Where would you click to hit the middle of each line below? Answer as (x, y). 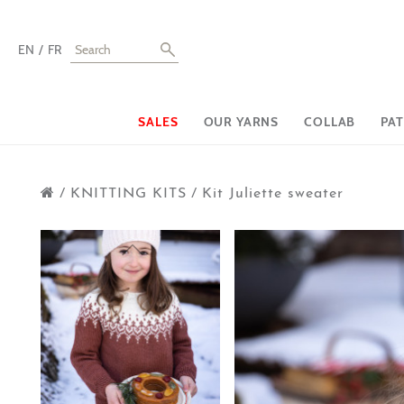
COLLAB (330, 122)
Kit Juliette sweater (273, 194)
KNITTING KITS (129, 194)
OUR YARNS (241, 122)
